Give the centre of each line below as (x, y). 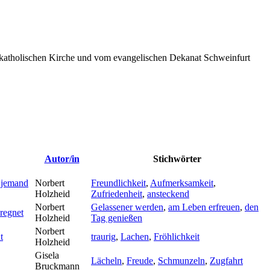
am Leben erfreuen (204, 207)
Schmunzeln (181, 260)
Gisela (47, 255)
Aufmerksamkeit (182, 183)
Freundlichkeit (118, 183)
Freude (140, 260)
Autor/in (62, 159)
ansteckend (168, 193)
